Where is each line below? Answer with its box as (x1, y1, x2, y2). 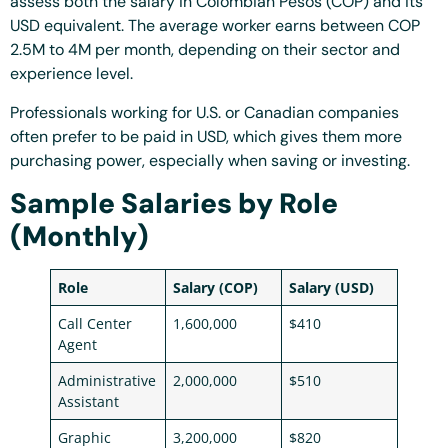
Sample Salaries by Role (10, 185, 338, 223)
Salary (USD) (289, 278, 375, 298)
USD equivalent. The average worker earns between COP (10, 15, 420, 37)
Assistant (58, 392, 120, 412)
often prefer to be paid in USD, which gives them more (10, 125, 402, 147)
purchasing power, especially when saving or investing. (10, 149, 410, 171)
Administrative (58, 371, 157, 391)
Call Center (58, 314, 133, 334)
